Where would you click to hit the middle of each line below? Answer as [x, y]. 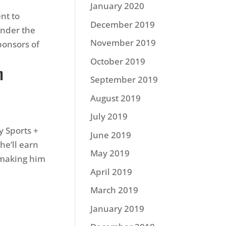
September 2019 [124, 79]
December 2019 [123, 24]
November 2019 [123, 43]
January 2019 [118, 208]
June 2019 [111, 135]
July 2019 [109, 116]
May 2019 [110, 153]
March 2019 [115, 190]
